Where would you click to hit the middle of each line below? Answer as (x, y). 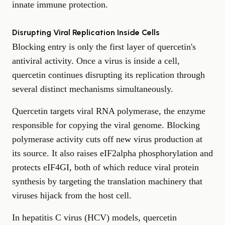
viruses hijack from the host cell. (72, 195)
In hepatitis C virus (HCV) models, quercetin (94, 217)
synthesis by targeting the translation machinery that (107, 181)
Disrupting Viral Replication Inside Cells (86, 32)
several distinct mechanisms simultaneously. (93, 89)
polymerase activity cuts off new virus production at (107, 139)
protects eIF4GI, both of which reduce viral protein (105, 167)
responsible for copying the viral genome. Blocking (106, 125)
